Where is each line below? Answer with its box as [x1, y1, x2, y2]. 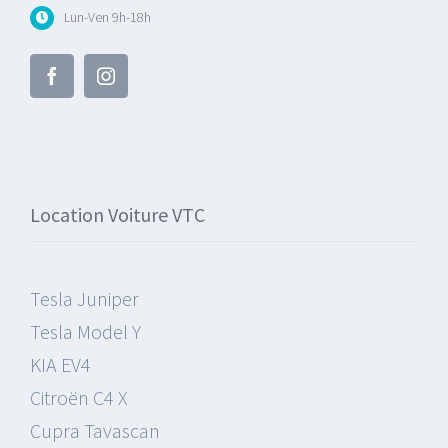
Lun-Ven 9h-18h [63, 7, 151, 26]
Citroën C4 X [29, 385, 128, 411]
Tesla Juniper [29, 286, 139, 312]
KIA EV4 [29, 352, 91, 378]
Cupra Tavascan [29, 418, 160, 444]
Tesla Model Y [29, 319, 141, 345]
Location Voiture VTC [29, 202, 205, 228]
